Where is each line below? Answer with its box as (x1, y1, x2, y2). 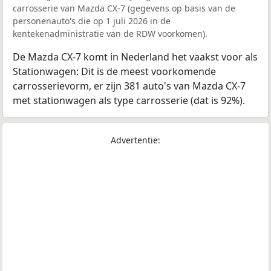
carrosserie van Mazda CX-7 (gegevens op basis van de (13, 2, 235, 15)
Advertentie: (111, 134, 160, 146)
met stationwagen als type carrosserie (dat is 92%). (13, 94, 245, 108)
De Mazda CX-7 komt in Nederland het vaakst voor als (13, 50, 258, 64)
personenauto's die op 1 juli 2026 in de (13, 15, 171, 27)
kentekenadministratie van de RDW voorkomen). (13, 28, 207, 40)
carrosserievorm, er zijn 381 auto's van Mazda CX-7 (13, 79, 246, 93)
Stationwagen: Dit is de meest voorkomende (13, 65, 216, 79)
